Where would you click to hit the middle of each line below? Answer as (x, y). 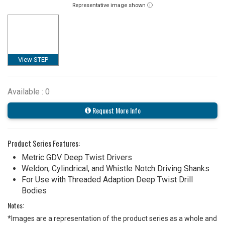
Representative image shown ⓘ (113, 5)
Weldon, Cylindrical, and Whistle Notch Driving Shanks (116, 168)
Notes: (16, 205)
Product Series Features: (44, 143)
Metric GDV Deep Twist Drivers (77, 157)
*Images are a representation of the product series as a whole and (112, 218)
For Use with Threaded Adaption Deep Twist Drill (107, 179)
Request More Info (116, 110)
